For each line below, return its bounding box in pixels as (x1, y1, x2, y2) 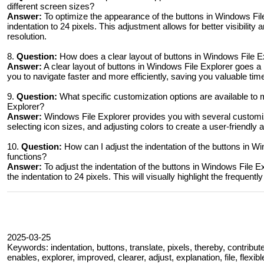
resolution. (7, 31, 47, 41)
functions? (7, 151, 47, 161)
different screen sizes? (7, 1, 94, 11)
